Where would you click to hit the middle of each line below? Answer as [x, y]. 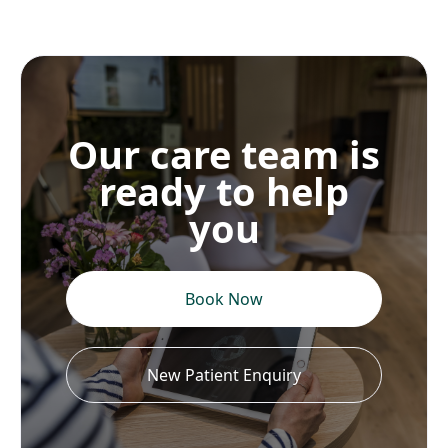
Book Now [224, 299]
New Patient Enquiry [224, 375]
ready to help [224, 191]
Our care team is [224, 154]
